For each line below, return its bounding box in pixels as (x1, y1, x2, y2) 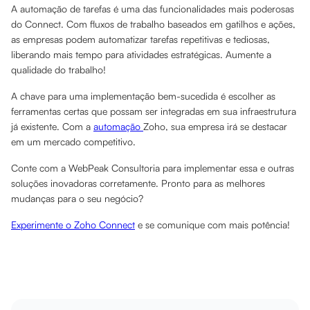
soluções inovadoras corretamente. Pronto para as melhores (11, 177, 265, 189)
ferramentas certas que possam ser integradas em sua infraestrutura (11, 105, 296, 117)
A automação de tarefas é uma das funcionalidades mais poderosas (11, 3, 294, 15)
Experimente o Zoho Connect (11, 219, 135, 230)
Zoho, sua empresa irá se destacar (143, 120, 287, 132)
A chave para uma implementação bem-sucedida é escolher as (11, 90, 275, 102)
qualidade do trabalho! (11, 64, 109, 75)
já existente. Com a (11, 120, 93, 132)
